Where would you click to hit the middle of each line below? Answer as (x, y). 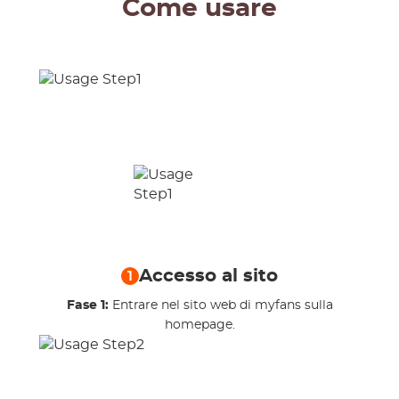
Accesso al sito (208, 276)
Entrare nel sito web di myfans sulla (222, 305)
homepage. (199, 325)
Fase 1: (89, 305)
